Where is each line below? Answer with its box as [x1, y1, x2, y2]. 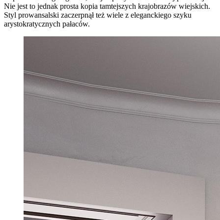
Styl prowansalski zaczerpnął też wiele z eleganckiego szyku [4, 11, 192, 20]
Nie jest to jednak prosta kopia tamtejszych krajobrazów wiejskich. [4, 2, 210, 11]
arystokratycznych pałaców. [4, 20, 90, 28]
